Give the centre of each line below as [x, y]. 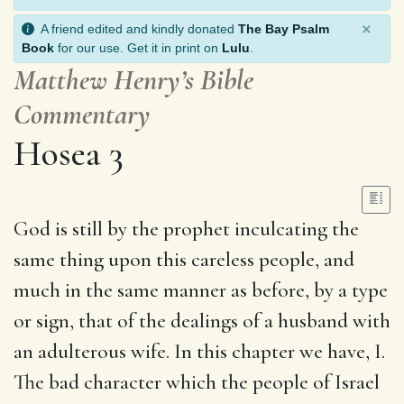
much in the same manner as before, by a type [201, 290]
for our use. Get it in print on [138, 47]
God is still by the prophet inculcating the [186, 229]
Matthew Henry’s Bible [133, 79]
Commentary [82, 114]
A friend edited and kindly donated [136, 28]
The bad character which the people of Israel [197, 382]
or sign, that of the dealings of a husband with [202, 321]
